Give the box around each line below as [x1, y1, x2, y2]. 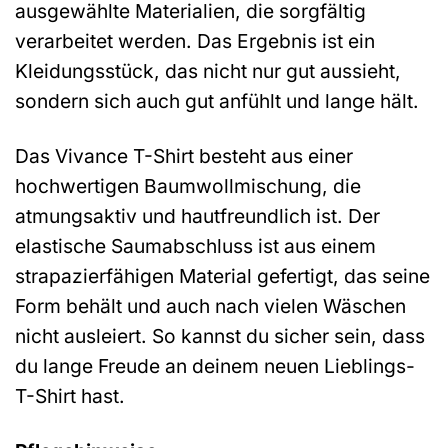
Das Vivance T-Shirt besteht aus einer [15, 143, 353, 168]
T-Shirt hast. [15, 383, 125, 408]
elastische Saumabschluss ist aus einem [15, 233, 376, 258]
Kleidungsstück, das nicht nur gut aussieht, [15, 58, 401, 83]
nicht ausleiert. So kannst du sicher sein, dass [15, 323, 425, 348]
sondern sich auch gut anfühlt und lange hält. [15, 88, 419, 113]
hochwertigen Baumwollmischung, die [15, 173, 361, 198]
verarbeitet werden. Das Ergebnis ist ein [15, 28, 375, 53]
